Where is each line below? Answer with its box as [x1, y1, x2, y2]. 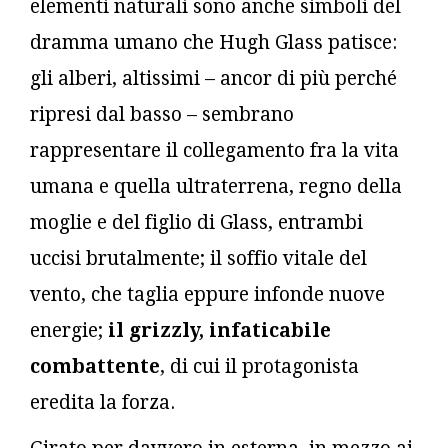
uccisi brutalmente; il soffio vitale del [30, 246, 367, 270]
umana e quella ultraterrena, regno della [30, 174, 402, 198]
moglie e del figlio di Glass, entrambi [30, 210, 363, 234]
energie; [30, 318, 103, 342]
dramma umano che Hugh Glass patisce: [30, 30, 397, 54]
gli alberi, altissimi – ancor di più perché [30, 66, 397, 90]
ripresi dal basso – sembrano [30, 102, 294, 126]
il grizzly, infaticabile [103, 318, 331, 342]
